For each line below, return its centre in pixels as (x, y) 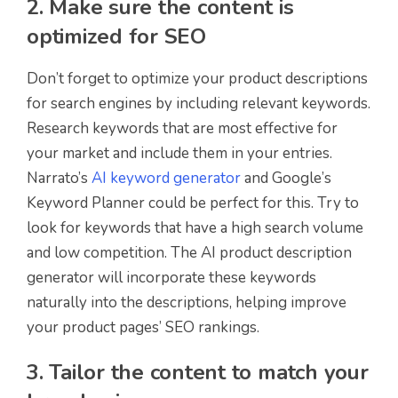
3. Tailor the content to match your (198, 373)
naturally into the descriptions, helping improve (187, 303)
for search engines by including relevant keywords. (199, 104)
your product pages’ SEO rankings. (143, 328)
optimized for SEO (116, 37)
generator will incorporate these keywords (171, 278)
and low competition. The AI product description (189, 253)
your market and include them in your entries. (179, 154)
